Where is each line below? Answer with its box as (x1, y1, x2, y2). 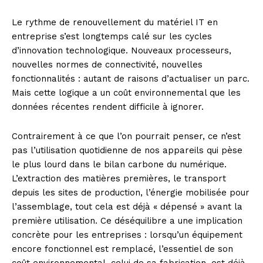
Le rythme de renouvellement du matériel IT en (12, 17, 218, 28)
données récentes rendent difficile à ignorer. (12, 102, 204, 113)
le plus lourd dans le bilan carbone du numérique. (12, 159, 227, 170)
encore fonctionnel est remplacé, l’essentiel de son (12, 244, 233, 255)
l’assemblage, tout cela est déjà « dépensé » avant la (12, 201, 242, 213)
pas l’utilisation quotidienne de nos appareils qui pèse (12, 145, 242, 156)
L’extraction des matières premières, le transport (12, 173, 226, 184)
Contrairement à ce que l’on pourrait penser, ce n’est (12, 131, 241, 142)
